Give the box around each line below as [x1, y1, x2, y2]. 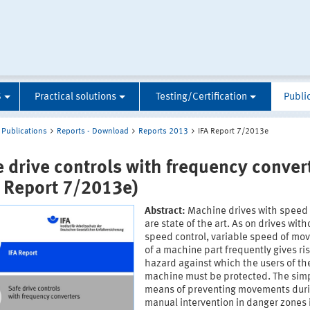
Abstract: [144, 206, 185, 217]
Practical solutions [34, 92, 116, 103]
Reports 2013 [138, 127, 188, 136]
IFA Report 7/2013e [198, 127, 268, 136]
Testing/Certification [155, 92, 247, 103]
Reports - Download [57, 127, 129, 136]
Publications [1, 127, 47, 136]
